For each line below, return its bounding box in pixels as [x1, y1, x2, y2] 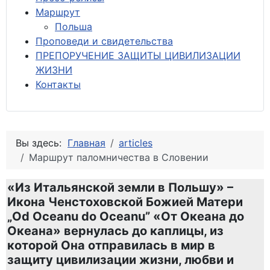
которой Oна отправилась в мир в [7, 237, 215, 253]
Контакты [36, 78, 81, 90]
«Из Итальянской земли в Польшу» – [7, 180, 233, 195]
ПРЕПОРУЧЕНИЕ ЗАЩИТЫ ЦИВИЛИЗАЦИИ [36, 49, 240, 61]
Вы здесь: [16, 136, 67, 149]
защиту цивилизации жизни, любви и [7, 252, 234, 267]
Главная [67, 136, 105, 149]
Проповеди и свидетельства [36, 34, 173, 47]
